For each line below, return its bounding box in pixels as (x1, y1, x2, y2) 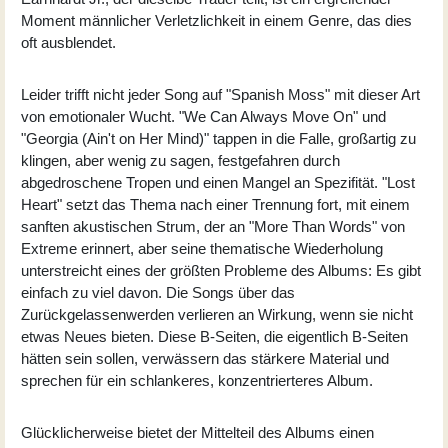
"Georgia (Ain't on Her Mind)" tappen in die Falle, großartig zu (21, 129, 416, 147)
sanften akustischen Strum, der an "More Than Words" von (21, 217, 405, 235)
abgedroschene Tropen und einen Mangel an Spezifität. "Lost (21, 173, 415, 191)
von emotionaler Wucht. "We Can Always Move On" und (21, 107, 386, 125)
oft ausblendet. (21, 33, 116, 51)
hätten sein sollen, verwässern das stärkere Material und (21, 349, 389, 367)
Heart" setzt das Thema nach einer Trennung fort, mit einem (21, 195, 410, 213)
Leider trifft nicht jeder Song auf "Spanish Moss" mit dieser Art (21, 85, 420, 103)
